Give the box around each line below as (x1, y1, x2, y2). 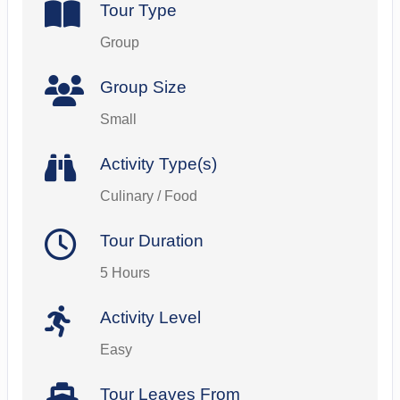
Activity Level (99, 308, 201, 328)
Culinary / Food (99, 188, 197, 204)
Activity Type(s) (99, 154, 217, 174)
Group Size (99, 78, 187, 97)
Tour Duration (99, 231, 204, 251)
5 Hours (99, 265, 150, 281)
